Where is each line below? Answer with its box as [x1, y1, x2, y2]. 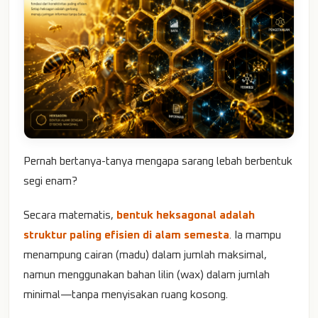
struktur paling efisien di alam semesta [23, 230, 229, 241]
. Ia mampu [229, 230, 281, 241]
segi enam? [23, 176, 77, 187]
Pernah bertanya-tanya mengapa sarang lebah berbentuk [23, 156, 292, 168]
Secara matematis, [23, 210, 116, 221]
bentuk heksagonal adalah [116, 210, 255, 221]
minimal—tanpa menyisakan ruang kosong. [23, 290, 228, 301]
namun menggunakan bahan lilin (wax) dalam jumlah [23, 270, 270, 281]
